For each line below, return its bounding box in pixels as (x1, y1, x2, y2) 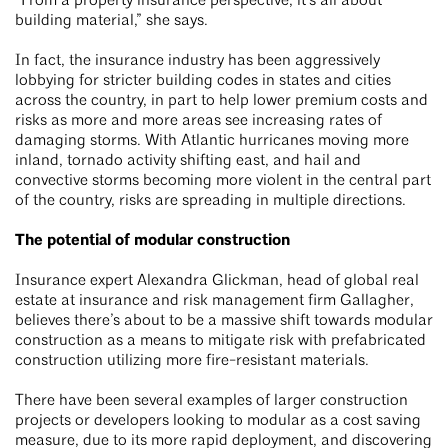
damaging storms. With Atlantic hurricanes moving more (15, 133, 409, 150)
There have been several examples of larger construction (15, 393, 408, 410)
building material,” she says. (15, 13, 212, 30)
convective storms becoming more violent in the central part (15, 173, 431, 190)
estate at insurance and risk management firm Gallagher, (15, 293, 414, 310)
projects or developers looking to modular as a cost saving (15, 413, 421, 430)
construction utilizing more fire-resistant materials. (15, 353, 373, 370)
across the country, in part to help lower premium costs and (15, 93, 428, 110)
